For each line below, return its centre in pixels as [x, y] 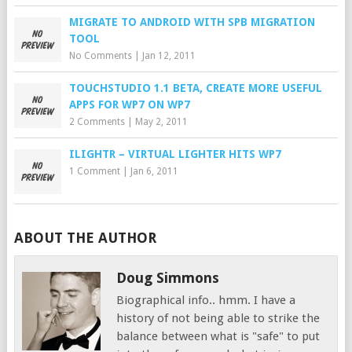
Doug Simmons [168, 278]
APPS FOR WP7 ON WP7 [129, 105]
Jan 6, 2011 [154, 172]
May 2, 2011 [161, 122]
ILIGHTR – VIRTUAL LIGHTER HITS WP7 [175, 154]
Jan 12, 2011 [169, 56]
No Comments [100, 56]
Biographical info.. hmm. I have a [206, 301]
